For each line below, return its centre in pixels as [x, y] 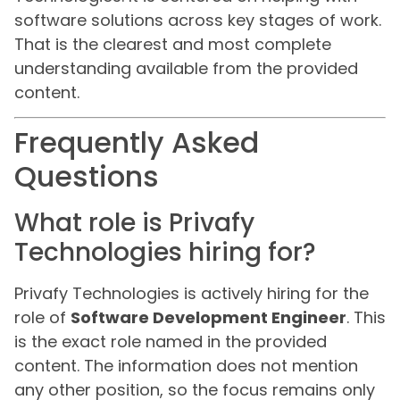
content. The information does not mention [186, 366]
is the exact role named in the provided [171, 342]
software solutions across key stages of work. [198, 21]
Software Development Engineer [208, 318]
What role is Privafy [134, 223]
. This [366, 318]
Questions [87, 177]
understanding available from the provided [186, 69]
